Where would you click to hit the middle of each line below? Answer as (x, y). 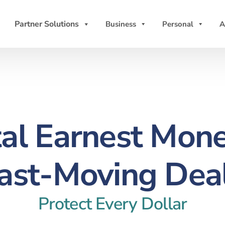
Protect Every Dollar (113, 204)
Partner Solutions (47, 24)
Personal (178, 24)
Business (121, 24)
